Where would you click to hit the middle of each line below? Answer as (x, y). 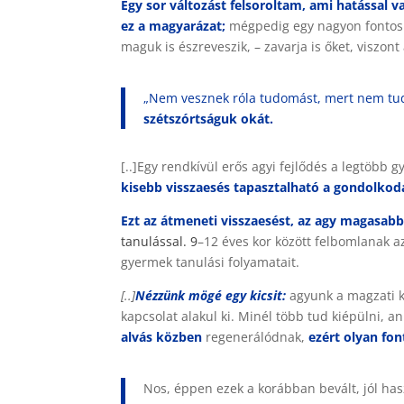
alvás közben (162, 337)
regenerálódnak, (256, 337)
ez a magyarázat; (174, 26)
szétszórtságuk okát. (209, 119)
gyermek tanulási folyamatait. (211, 262)
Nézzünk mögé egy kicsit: (211, 295)
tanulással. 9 (160, 241)
